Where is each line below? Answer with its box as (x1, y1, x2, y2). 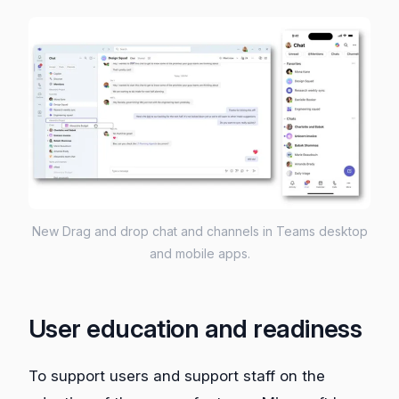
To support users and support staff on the (28, 366, 325, 385)
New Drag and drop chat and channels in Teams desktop (31, 223, 368, 239)
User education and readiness (28, 313, 362, 344)
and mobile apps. (149, 245, 250, 261)
